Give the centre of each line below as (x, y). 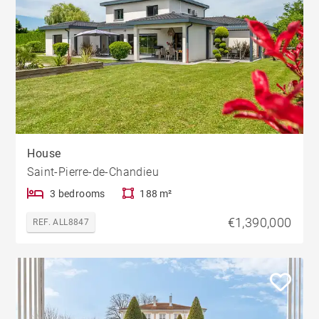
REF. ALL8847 (61, 222)
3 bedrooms (77, 193)
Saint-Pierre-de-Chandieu (93, 172)
